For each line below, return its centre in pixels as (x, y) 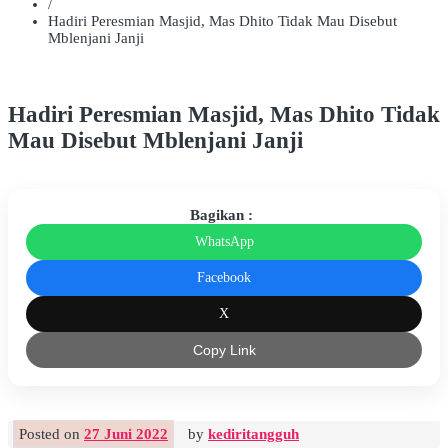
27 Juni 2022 (126, 434)
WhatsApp (224, 242)
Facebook (224, 278)
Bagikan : (221, 215)
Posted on (51, 434)
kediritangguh (253, 434)
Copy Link (224, 350)
